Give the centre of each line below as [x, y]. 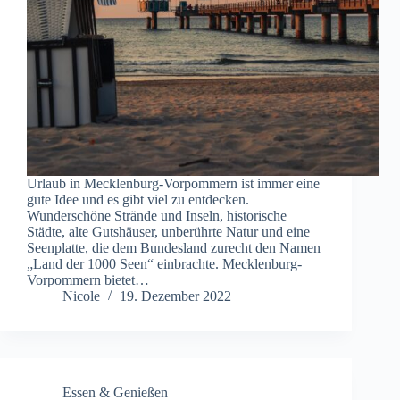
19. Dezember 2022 [175, 296]
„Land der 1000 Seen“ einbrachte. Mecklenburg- [164, 264]
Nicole [81, 296]
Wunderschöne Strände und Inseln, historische [157, 216]
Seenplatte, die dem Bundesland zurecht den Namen [174, 248]
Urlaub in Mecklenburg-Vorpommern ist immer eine [173, 184]
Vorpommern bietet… [88, 280]
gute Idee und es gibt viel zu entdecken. [138, 200]
